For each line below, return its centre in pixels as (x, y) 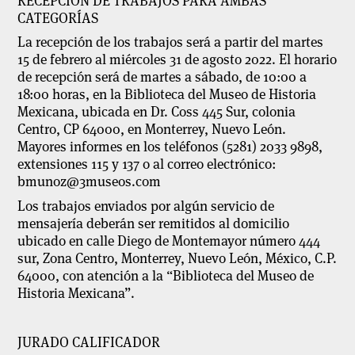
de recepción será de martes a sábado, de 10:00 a (162, 77)
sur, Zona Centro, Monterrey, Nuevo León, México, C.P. (177, 259)
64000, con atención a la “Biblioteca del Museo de (166, 276)
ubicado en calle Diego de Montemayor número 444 (169, 241)
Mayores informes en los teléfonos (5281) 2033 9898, (170, 147)
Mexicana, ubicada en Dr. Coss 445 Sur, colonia (157, 112)
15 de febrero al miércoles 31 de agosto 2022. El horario (177, 60)
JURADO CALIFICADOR (89, 342)
